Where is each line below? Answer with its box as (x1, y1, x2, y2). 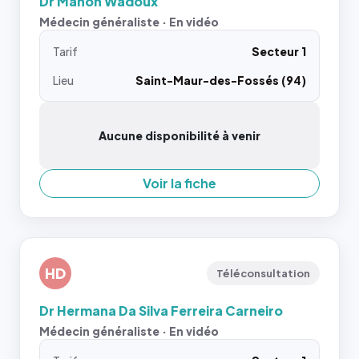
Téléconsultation (216, 267, 310, 280)
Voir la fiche (143, 175, 216, 192)
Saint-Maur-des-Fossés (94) (135, 73, 306, 87)
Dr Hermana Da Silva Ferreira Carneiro (39, 302, 283, 319)
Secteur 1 (252, 44, 306, 58)
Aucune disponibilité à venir (99, 128, 260, 143)
